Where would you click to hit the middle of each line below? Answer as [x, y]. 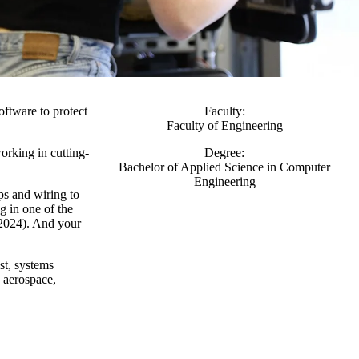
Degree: [224, 153]
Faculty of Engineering [224, 125]
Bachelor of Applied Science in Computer [224, 167]
